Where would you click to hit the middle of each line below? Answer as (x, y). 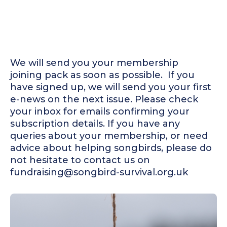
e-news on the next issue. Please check (104, 99)
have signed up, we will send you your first (111, 87)
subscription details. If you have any (95, 124)
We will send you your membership (94, 63)
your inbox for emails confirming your (100, 111)
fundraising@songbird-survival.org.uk (99, 172)
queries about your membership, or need (109, 136)
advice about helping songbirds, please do (111, 148)
